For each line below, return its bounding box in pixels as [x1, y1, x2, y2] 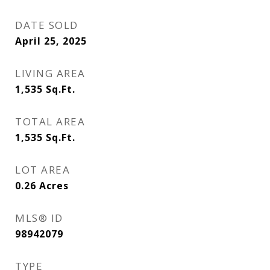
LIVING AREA [15, 66, 86, 80]
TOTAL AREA [15, 115, 85, 128]
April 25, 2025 [15, 34, 87, 48]
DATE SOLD [15, 18, 78, 32]
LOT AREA [15, 163, 70, 177]
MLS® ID [15, 211, 63, 225]
